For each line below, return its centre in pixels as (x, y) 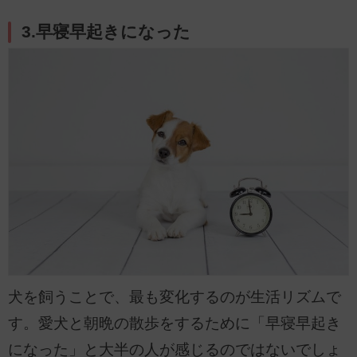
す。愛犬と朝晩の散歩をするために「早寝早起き (175, 323)
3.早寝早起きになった (106, 32)
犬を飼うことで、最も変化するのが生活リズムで (175, 296)
